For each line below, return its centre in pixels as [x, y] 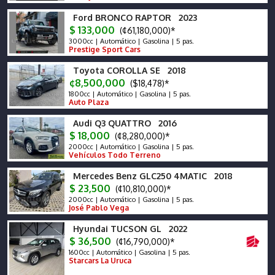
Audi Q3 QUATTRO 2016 [125, 123]
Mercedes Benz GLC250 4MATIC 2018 [153, 176]
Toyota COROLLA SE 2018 [130, 70]
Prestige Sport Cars [104, 49]
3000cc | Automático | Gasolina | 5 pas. [130, 41]
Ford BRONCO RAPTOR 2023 [135, 17]
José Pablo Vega [98, 208]
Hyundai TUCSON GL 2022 [130, 229]
